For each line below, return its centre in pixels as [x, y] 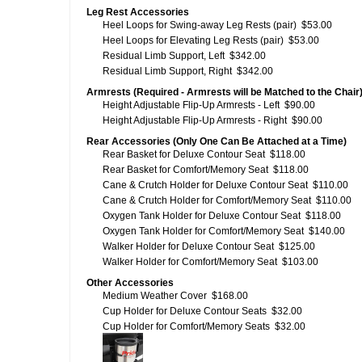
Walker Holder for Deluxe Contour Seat [188, 246]
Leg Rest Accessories [138, 12]
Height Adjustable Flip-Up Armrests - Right [195, 120]
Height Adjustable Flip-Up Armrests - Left [191, 105]
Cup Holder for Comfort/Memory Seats [186, 326]
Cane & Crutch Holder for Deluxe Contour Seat [205, 185]
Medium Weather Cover [155, 296]
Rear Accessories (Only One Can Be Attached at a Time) [217, 141]
